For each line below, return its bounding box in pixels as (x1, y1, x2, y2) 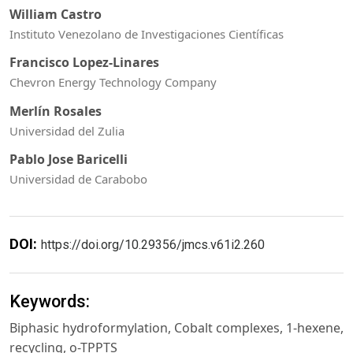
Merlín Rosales (9, 102, 102, 120)
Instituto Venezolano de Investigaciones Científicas (9, 25, 284, 42)
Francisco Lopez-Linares (9, 54, 159, 72)
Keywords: (9, 291, 90, 311)
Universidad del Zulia (9, 122, 124, 139)
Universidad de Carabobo (9, 171, 147, 187)
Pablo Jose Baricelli (9, 150, 128, 168)
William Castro (9, 5, 102, 23)
